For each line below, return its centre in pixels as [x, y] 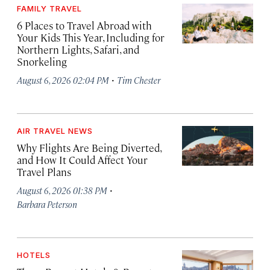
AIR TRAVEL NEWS [55, 131]
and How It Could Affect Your [82, 160]
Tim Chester [139, 80]
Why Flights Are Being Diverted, [89, 148]
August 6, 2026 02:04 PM [63, 80]
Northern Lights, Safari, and [78, 50]
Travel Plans [44, 172]
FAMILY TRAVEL [49, 9]
